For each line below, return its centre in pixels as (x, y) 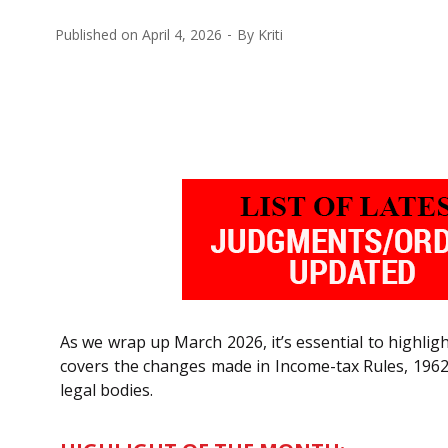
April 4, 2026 (182, 34)
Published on (98, 34)
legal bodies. (106, 389)
